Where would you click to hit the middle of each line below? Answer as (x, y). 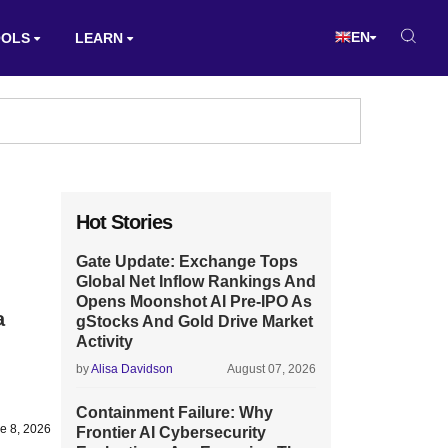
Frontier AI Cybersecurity (171, 432)
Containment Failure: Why (174, 412)
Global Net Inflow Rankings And (196, 281)
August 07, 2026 (271, 369)
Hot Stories (124, 222)
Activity (104, 341)
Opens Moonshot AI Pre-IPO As (194, 301)
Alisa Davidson (132, 369)
